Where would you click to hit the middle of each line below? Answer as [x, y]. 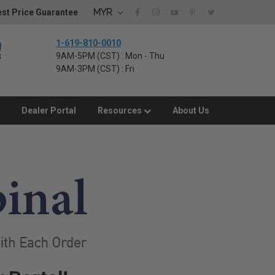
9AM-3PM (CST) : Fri [95, 69]
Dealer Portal [49, 110]
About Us [191, 110]
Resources [121, 110]
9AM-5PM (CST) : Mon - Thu [110, 56]
